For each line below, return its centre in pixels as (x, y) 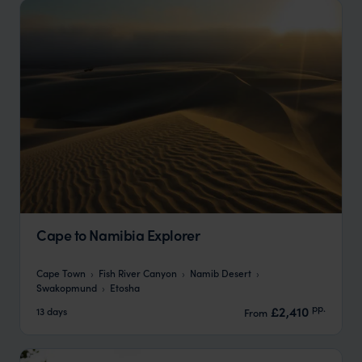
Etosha (125, 287)
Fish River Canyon (138, 272)
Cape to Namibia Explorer (118, 235)
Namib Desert (221, 272)
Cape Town (61, 272)
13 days (52, 311)
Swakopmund (67, 287)
